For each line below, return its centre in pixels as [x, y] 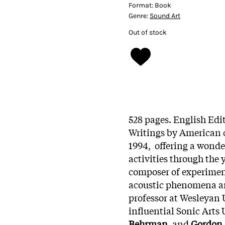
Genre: [139, 16]
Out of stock [148, 32]
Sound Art [165, 16]
